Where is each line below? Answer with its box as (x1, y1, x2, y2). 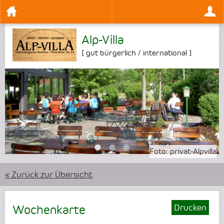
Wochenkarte (12, 203, 85, 217)
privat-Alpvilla (170, 147, 216, 156)
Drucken (174, 202, 206, 213)
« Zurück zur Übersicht (5, 169, 92, 180)
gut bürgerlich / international (86, 48, 187, 57)
